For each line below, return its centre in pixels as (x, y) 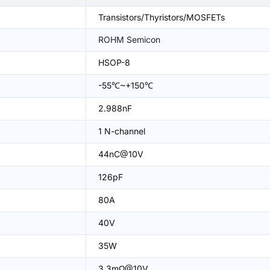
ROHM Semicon (129, 39)
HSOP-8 (114, 62)
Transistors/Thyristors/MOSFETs (162, 17)
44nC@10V (121, 154)
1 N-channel (122, 131)
